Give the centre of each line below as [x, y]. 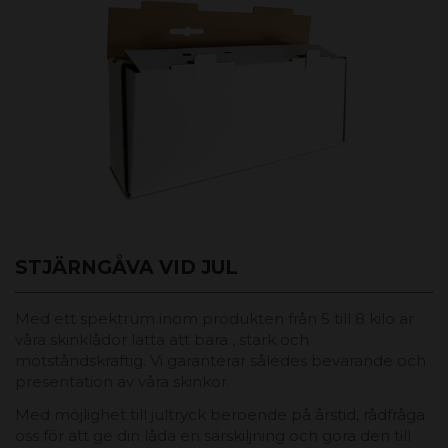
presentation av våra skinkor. [122, 381]
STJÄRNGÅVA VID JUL [126, 267]
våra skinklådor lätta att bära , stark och [162, 339]
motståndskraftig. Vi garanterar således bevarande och [220, 360]
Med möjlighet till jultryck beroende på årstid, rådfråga [220, 414]
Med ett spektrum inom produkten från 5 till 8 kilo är [214, 318]
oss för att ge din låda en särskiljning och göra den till [213, 435]
